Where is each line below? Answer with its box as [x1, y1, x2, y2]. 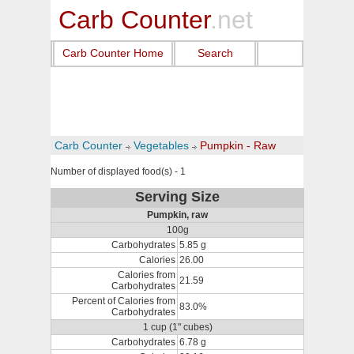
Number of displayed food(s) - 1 [51, 166, 186, 177]
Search [197, 47, 233, 59]
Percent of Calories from [72, 296, 175, 307]
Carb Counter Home [62, 47, 164, 59]
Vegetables [134, 139, 189, 152]
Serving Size [135, 189, 220, 205]
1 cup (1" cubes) [142, 322, 213, 333]
